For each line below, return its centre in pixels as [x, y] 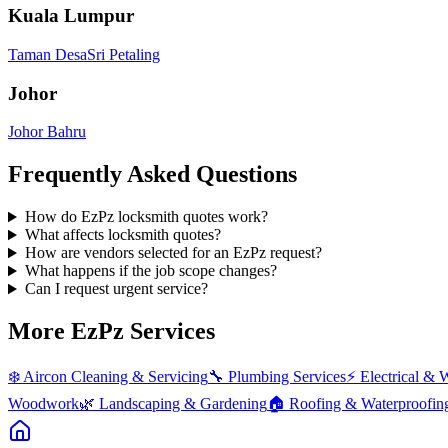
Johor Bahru [47, 132]
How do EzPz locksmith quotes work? [146, 217]
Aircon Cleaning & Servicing [115, 377]
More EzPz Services [111, 331]
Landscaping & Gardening [183, 404]
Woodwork [43, 404]
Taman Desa [47, 55]
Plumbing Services [287, 377]
